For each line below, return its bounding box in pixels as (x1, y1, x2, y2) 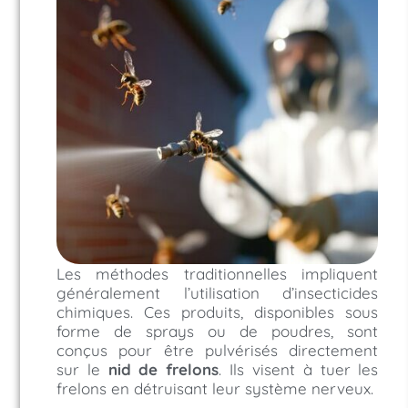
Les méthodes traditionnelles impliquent (56, 263, 379, 283)
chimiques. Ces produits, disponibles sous (56, 301, 379, 321)
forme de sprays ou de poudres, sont (56, 321, 379, 341)
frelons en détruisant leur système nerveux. (56, 378, 373, 398)
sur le (56, 359, 108, 379)
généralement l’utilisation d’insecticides (56, 282, 379, 302)
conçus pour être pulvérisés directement (56, 340, 379, 360)
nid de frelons (107, 359, 219, 379)
